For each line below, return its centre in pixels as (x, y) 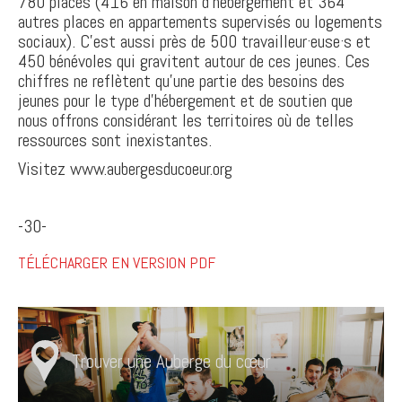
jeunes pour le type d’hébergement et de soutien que (185, 100)
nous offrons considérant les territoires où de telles (186, 120)
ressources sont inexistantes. (115, 140)
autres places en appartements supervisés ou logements (200, 22)
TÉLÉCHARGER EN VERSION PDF (117, 262)
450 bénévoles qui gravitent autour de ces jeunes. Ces (194, 61)
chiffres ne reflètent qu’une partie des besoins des (181, 81)
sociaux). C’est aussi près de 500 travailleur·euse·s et (194, 41)
